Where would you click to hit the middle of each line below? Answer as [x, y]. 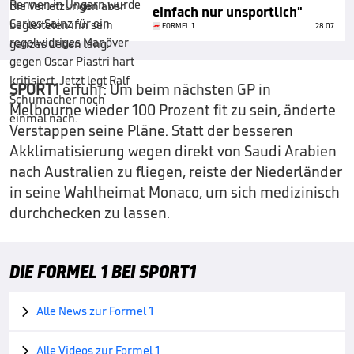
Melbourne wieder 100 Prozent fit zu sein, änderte [173, 110]
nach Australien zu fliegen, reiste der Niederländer [176, 172]
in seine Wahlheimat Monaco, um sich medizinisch [175, 192]
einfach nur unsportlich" [228, 12]
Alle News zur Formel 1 [95, 311]
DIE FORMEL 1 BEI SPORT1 [103, 272]
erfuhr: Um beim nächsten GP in [165, 90]
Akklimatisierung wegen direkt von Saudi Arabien [173, 151]
